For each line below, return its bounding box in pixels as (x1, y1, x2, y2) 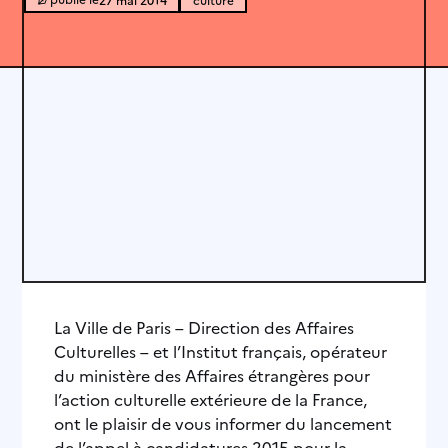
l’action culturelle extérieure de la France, (54, 388, 368, 411)
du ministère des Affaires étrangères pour (54, 364, 371, 387)
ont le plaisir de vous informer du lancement (54, 412, 393, 435)
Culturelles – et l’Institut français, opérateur (54, 340, 388, 363)
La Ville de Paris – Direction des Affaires (54, 316, 355, 339)
